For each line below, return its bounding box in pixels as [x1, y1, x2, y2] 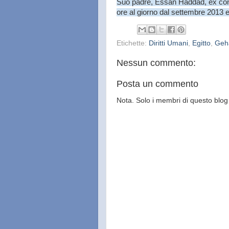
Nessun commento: [117, 57, 196, 68]
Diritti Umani [149, 39, 188, 47]
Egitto [192, 39, 211, 47]
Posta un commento [117, 78, 198, 89]
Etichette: [117, 39, 149, 47]
